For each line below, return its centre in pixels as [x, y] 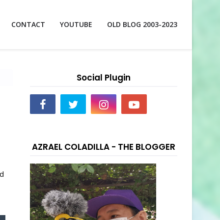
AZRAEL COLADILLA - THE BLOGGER [104, 147]
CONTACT [28, 24]
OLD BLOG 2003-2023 [142, 24]
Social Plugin [104, 78]
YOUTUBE [76, 24]
